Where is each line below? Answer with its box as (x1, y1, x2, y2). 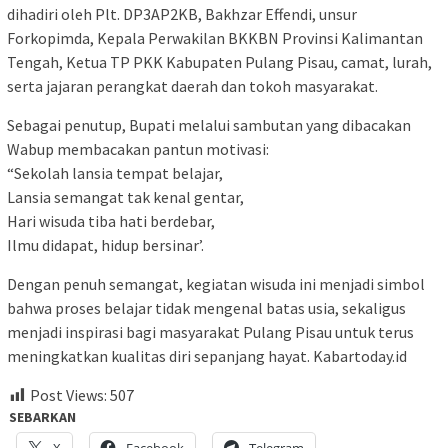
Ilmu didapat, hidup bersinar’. (7, 234, 204, 255)
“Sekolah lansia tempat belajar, (7, 162, 223, 183)
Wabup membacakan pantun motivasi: (7, 138, 269, 159)
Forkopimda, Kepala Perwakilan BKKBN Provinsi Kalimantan (7, 27, 423, 48)
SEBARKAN (9, 407, 76, 426)
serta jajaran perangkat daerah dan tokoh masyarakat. (7, 75, 378, 96)
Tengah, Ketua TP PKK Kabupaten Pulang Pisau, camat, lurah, (7, 51, 432, 72)
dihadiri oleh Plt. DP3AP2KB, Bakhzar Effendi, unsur (7, 3, 357, 24)
